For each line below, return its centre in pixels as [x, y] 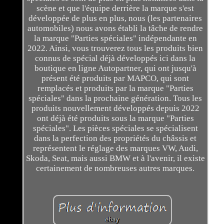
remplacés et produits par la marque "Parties [115, 88]
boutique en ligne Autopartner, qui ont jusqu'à [115, 68]
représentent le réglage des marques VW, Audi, [115, 148]
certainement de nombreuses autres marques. [115, 168]
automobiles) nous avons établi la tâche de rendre [115, 28]
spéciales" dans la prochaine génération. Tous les [115, 98]
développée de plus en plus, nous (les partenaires [115, 18]
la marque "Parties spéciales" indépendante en [115, 38]
